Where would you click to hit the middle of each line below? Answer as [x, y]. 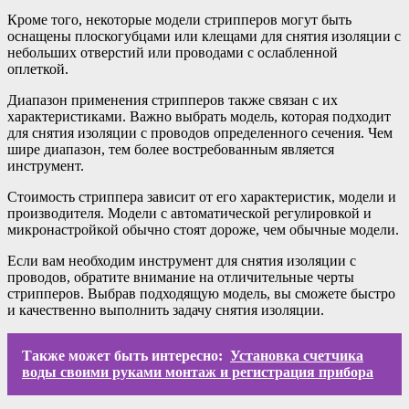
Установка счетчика [297, 355]
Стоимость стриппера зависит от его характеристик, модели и [202, 196]
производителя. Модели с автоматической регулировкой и [189, 213]
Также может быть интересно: [122, 355]
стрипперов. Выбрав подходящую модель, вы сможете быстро [201, 293]
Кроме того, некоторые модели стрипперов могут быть [179, 19]
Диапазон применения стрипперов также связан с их [173, 100]
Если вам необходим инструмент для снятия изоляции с [182, 260]
